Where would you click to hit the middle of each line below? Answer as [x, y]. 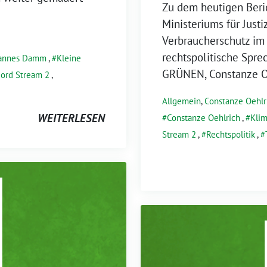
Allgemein [181, 101]
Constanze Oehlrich [204, 117]
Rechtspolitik [231, 134]
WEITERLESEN [71, 118]
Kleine [69, 58]
